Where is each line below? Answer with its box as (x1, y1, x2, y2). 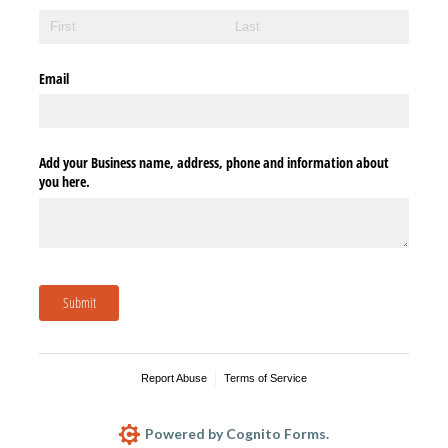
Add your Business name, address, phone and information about (39, 153, 389, 173)
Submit (62, 293, 96, 313)
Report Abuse (141, 372, 208, 385)
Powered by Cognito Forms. (142, 425, 330, 443)
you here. (39, 172, 90, 192)
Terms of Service (223, 372, 307, 385)
